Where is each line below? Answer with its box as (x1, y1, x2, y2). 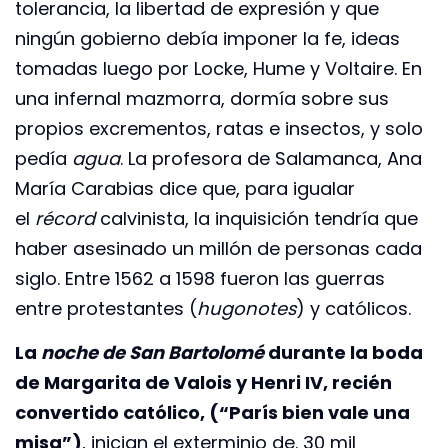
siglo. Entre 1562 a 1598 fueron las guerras (15, 265, 385, 291)
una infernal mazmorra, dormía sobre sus (15, 85, 389, 111)
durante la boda (264, 340, 423, 366)
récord (35, 205, 95, 231)
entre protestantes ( (15, 295, 197, 321)
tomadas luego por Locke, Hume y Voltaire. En (15, 55, 422, 81)
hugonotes (197, 295, 296, 321)
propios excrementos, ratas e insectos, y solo (15, 115, 423, 141)
